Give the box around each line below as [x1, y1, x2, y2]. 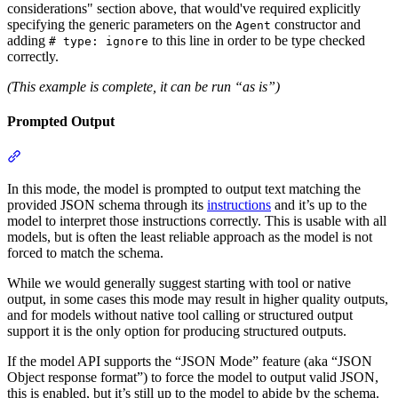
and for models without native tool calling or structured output [7, 306, 353, 322]
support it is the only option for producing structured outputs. [7, 322, 346, 338]
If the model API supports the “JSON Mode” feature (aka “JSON [7, 353, 372, 369]
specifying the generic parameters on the [7, 17, 235, 33]
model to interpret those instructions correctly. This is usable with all [7, 212, 386, 228]
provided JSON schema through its [7, 196, 207, 212]
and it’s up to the [271, 196, 367, 212]
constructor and [271, 17, 361, 33]
